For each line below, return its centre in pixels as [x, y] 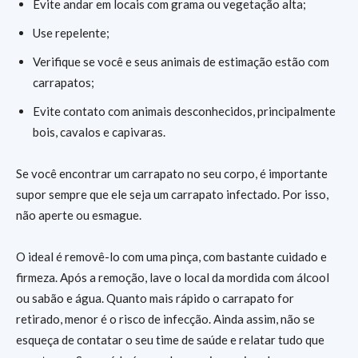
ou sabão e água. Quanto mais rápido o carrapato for [155, 298]
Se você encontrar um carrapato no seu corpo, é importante [172, 173]
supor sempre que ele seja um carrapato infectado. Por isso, [172, 194]
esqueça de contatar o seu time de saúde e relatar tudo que [170, 340]
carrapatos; [64, 82]
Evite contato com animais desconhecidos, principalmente [184, 111]
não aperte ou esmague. [80, 215]
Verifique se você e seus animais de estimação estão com [181, 62]
